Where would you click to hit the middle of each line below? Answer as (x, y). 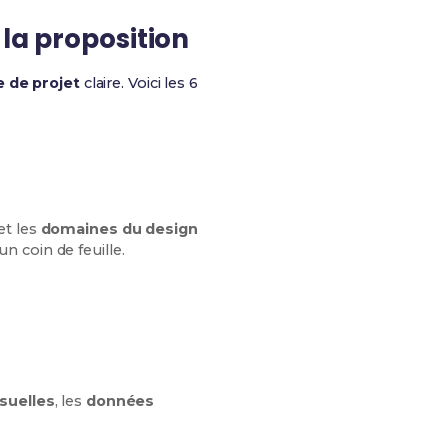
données (120, 401)
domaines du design (119, 229)
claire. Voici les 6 (138, 83)
